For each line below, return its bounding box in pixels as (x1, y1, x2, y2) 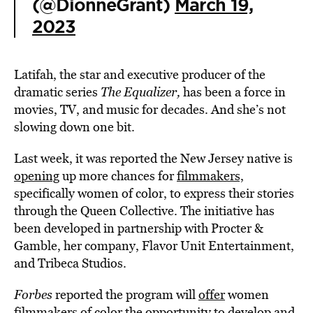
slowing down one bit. (14, 118, 135, 136)
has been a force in (180, 83, 286, 101)
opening (14, 167, 59, 184)
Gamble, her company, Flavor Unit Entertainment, (14, 237, 294, 254)
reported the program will (52, 286, 198, 303)
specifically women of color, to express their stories (14, 184, 294, 202)
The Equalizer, (101, 83, 180, 101)
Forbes (14, 286, 52, 303)
